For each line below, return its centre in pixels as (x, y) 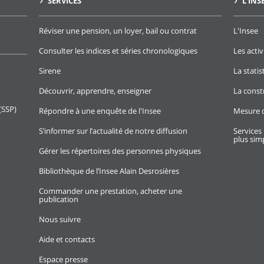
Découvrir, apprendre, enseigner (95, 91)
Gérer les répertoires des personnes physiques (120, 151)
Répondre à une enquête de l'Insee (100, 111)
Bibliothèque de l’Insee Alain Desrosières (109, 171)
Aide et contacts (67, 239)
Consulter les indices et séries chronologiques (118, 51)
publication (59, 199)
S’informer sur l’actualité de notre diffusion (113, 131)
